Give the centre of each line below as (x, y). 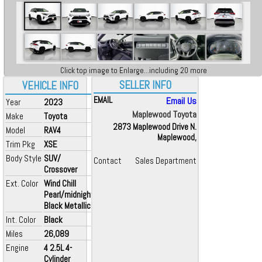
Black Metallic (67, 206)
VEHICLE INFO (50, 86)
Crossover (61, 169)
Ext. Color (22, 183)
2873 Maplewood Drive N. (155, 127)
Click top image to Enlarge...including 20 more (133, 70)
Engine (17, 248)
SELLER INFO (145, 85)
